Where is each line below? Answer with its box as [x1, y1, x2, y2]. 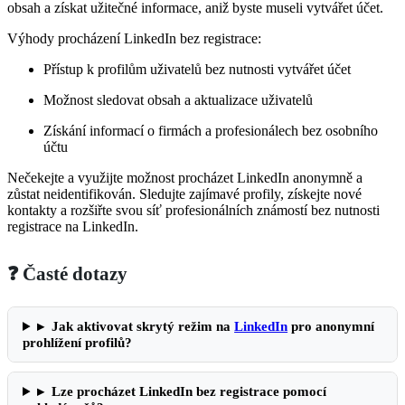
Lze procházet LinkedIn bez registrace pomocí [52, 383, 327, 400]
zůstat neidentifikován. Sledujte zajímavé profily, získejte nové [7, 186, 362, 202]
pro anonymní [287, 318, 375, 334]
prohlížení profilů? [23, 334, 132, 351]
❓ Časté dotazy [7, 263, 127, 285]
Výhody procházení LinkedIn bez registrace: [7, 31, 261, 47]
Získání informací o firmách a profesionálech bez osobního [43, 123, 378, 139]
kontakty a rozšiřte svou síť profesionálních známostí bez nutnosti [7, 202, 380, 219]
